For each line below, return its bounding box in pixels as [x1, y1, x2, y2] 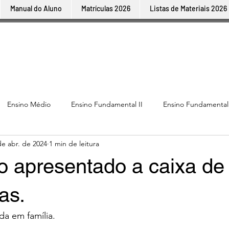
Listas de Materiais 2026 [149, 4, 227, 13]
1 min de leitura [49, 139, 99, 148]
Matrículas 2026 [81, 4, 130, 13]
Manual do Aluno [10, 4, 62, 13]
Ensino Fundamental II [71, 99, 143, 109]
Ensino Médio [7, 99, 51, 109]
